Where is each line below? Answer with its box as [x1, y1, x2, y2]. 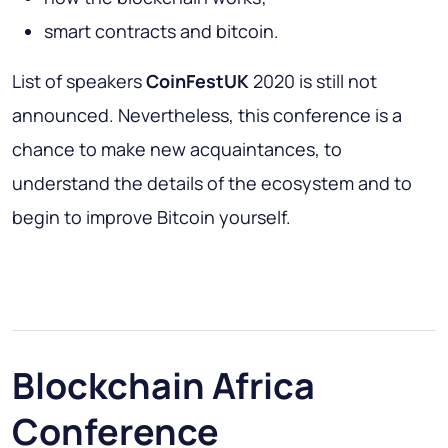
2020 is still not [249, 68, 377, 93]
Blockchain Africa [12, 360, 315, 410]
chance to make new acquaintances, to [12, 136, 342, 161]
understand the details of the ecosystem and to [12, 170, 412, 195]
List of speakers [12, 68, 146, 93]
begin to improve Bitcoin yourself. [12, 204, 291, 229]
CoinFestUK [146, 68, 249, 93]
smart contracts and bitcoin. [44, 18, 279, 43]
